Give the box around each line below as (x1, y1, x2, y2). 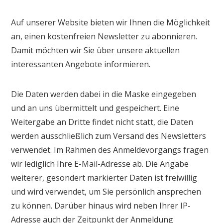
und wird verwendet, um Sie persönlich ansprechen (11, 186, 202, 197)
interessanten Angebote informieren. (11, 58, 151, 70)
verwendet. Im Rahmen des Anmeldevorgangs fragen (11, 144, 209, 155)
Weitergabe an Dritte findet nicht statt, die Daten (11, 116, 194, 127)
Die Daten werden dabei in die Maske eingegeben (11, 88, 197, 100)
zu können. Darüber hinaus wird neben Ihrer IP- (11, 200, 191, 211)
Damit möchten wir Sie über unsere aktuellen (11, 44, 180, 56)
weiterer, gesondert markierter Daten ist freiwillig (11, 172, 198, 183)
